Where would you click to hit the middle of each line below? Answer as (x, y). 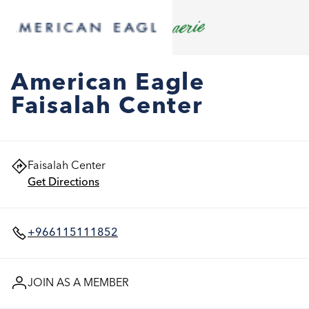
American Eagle (108, 83)
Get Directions (63, 183)
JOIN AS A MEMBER (78, 283)
